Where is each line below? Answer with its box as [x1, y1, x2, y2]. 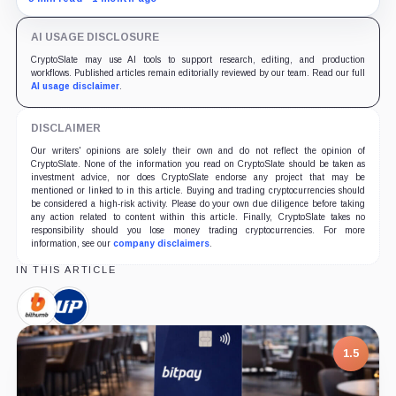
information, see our [30, 238, 113, 248]
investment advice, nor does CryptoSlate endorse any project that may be [30, 171, 366, 182]
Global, [68, 319, 113, 335]
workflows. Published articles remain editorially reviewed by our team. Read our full [30, 67, 366, 78]
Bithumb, [36, 305, 93, 321]
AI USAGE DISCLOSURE [30, 30, 159, 43]
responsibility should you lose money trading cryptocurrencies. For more [30, 225, 366, 235]
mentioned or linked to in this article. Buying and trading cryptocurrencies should [30, 185, 366, 195]
